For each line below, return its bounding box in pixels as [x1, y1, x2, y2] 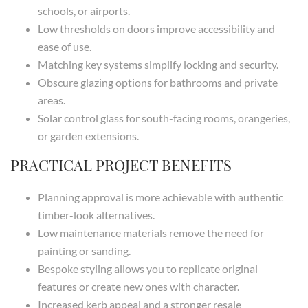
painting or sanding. [38, 244, 131, 258]
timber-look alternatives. [38, 208, 155, 222]
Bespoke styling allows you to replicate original [38, 262, 258, 276]
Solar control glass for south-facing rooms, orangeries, [38, 111, 290, 125]
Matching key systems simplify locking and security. [38, 58, 278, 71]
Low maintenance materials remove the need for [38, 226, 264, 240]
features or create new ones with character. [38, 280, 239, 294]
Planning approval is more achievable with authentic [38, 190, 283, 204]
